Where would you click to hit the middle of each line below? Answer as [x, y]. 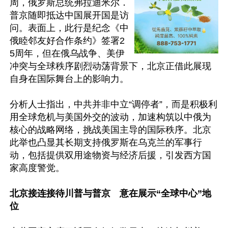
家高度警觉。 [37, 168]
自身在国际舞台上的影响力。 [69, 79]
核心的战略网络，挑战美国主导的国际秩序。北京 [110, 130]
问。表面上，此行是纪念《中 [69, 28]
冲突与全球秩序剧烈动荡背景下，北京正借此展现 [110, 66]
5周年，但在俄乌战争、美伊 [67, 53]
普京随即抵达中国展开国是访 [69, 15]
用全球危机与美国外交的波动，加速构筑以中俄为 [110, 117]
